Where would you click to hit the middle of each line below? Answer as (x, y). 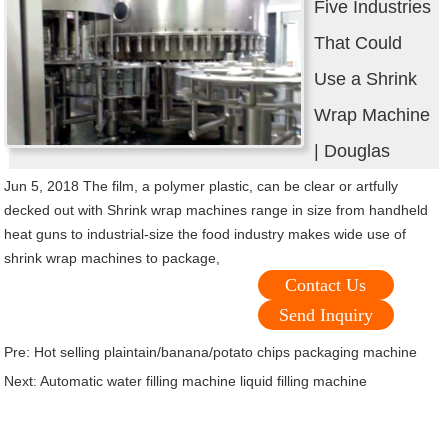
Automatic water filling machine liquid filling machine (204, 381)
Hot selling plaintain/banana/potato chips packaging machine (226, 352)
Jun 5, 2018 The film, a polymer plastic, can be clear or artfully (201, 186)
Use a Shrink (366, 79)
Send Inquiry (325, 315)
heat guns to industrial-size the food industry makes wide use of (205, 234)
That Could (358, 43)
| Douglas (352, 151)
